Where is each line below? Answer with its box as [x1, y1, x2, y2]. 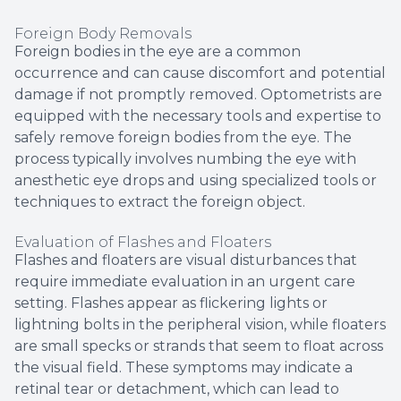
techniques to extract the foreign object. [14, 192, 305, 210]
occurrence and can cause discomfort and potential [14, 64, 386, 81]
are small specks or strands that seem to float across [14, 337, 383, 354]
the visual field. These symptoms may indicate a [14, 358, 353, 376]
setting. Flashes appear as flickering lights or [14, 294, 328, 311]
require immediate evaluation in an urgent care [14, 272, 355, 290]
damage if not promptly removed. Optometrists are [14, 85, 382, 103]
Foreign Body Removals [14, 24, 192, 42]
